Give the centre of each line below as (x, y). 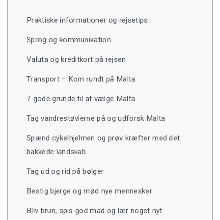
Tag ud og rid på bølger (65, 172)
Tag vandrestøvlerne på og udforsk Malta (96, 119)
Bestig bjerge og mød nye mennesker (89, 191)
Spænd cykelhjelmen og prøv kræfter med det (103, 138)
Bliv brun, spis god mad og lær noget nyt (95, 211)
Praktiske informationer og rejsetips (87, 20)
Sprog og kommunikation (69, 40)
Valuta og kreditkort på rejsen (76, 60)
